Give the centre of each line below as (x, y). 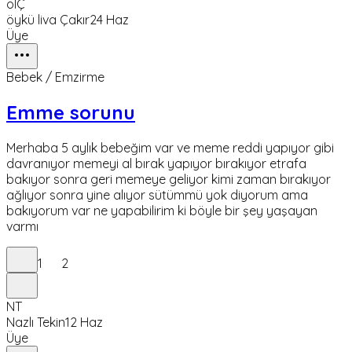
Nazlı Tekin (36, 323)
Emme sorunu (71, 113)
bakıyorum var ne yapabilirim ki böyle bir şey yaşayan (162, 211)
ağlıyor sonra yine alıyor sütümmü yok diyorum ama (157, 195)
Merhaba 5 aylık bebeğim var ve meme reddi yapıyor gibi (170, 148)
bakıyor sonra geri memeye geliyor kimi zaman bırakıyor (169, 180)
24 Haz (109, 20)
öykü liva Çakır (48, 20)
